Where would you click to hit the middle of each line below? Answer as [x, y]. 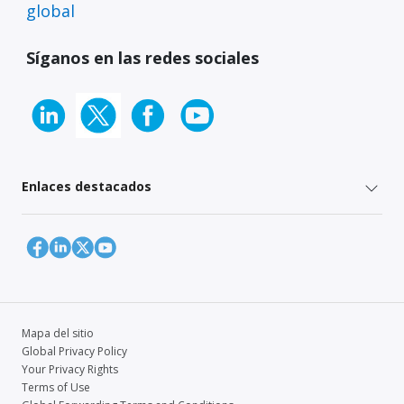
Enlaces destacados [87, 187]
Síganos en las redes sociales [142, 58]
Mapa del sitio [58, 333]
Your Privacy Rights [70, 369]
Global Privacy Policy [74, 351]
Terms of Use [56, 387]
